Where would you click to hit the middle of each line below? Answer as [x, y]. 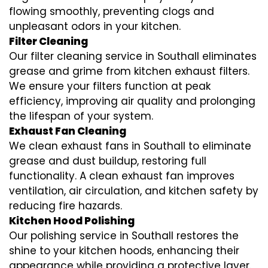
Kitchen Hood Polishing [72, 221]
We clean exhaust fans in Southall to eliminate [130, 146]
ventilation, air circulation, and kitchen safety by [134, 191]
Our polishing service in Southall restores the [124, 236]
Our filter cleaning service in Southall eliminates [133, 57]
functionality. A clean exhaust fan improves [122, 176]
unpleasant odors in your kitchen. [95, 27]
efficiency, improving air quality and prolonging [132, 101]
